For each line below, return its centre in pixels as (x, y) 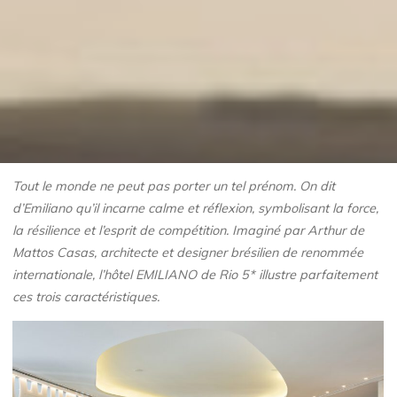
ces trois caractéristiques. (86, 297)
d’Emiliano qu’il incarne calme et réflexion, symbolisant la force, (196, 209)
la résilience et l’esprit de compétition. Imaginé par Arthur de (189, 231)
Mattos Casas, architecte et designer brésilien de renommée (188, 253)
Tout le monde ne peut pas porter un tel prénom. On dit (174, 187)
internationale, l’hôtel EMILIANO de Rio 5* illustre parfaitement (195, 275)
